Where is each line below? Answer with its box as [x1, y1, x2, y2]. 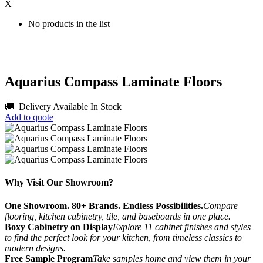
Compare [203, 200, 238, 211]
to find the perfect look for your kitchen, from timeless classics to [5, 232, 242, 242]
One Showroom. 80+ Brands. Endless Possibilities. [5, 200, 203, 211]
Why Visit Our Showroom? [5, 177, 113, 188]
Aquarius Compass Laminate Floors [5, 74, 222, 90]
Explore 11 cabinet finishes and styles [113, 221, 251, 232]
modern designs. [5, 242, 66, 253]
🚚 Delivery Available [5, 102, 88, 112]
